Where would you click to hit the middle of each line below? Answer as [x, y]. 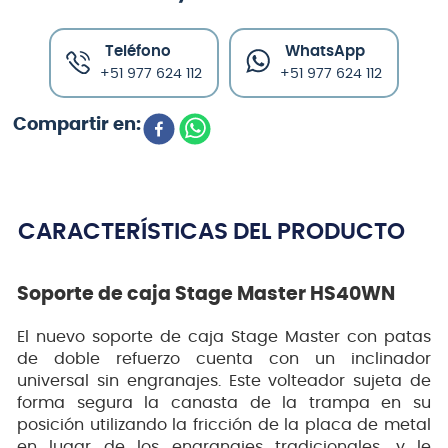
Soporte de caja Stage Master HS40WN [206, 295]
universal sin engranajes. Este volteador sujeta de [224, 381]
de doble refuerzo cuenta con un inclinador [224, 359]
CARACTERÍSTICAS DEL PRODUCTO [211, 232]
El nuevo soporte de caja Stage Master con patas [224, 337]
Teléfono [138, 51]
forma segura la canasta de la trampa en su [224, 403]
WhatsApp [325, 51]
